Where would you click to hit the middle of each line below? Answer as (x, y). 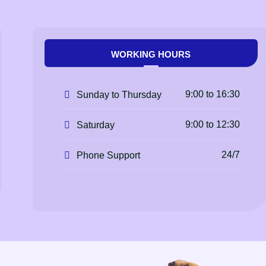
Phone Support (109, 155)
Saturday (96, 125)
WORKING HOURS (151, 55)
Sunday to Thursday (119, 95)
